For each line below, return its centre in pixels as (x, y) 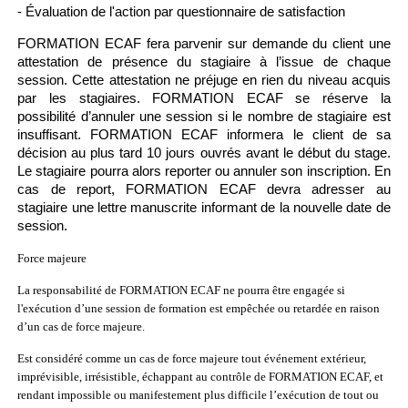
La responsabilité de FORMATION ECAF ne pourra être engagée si (182, 290)
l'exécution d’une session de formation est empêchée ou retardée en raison (199, 308)
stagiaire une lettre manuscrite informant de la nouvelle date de (204, 207)
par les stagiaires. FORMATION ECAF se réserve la (204, 98)
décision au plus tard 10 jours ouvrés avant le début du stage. (204, 153)
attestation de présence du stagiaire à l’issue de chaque (204, 61)
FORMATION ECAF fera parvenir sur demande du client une (204, 43)
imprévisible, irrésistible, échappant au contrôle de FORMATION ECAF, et (201, 377)
